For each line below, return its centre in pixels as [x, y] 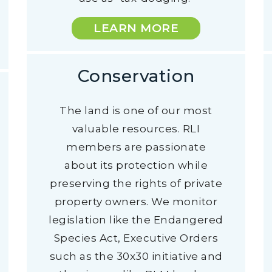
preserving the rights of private [136, 183]
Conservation [136, 76]
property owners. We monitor [136, 202]
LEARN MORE [136, 28]
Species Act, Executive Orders [136, 238]
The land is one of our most [136, 110]
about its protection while [136, 165]
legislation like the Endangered [136, 220]
